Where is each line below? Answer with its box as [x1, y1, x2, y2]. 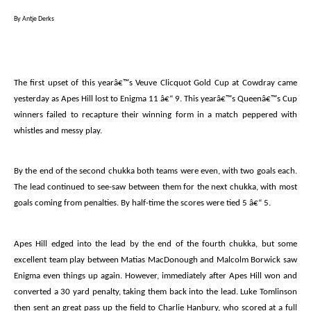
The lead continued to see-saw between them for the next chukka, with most [14, 183, 297, 192]
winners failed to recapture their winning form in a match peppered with [14, 110, 297, 119]
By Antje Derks [14, 15, 54, 24]
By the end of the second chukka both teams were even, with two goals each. [14, 167, 297, 176]
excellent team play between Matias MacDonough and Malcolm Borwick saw [14, 255, 297, 264]
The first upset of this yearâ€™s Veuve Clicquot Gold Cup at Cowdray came [14, 78, 297, 87]
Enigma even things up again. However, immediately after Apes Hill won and [14, 271, 297, 280]
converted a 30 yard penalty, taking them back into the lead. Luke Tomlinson [14, 287, 297, 296]
